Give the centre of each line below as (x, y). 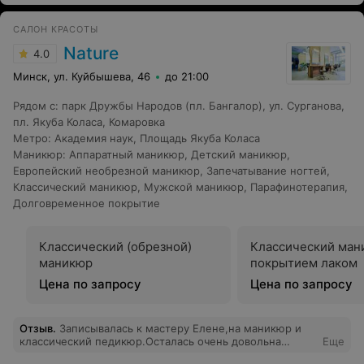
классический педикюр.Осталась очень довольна (150, 341)
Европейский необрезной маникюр (106, 171)
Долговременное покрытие (87, 203)
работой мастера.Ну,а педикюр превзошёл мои (146, 354)
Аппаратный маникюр (127, 154)
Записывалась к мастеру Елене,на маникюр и (180, 328)
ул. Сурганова (305, 106)
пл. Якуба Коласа (58, 122)
